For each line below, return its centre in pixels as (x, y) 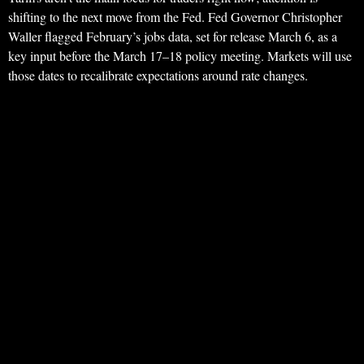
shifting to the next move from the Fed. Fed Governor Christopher (175, 17)
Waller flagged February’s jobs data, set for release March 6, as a (173, 37)
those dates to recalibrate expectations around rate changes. (158, 76)
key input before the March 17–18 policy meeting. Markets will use (180, 56)
